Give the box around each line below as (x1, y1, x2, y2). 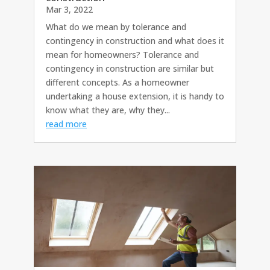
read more (46, 118, 87, 130)
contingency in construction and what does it (46, 34, 224, 46)
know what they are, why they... (46, 104, 170, 116)
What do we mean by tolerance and (46, 20, 186, 33)
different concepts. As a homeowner (46, 76, 189, 88)
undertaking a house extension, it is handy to (46, 90, 224, 102)
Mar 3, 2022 (46, 3, 93, 15)
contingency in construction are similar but (46, 62, 214, 74)
